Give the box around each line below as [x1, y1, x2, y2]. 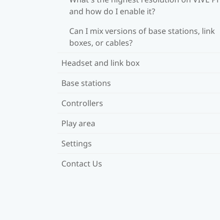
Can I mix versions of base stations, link [69, 25, 215, 36]
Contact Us [61, 158, 102, 169]
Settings [61, 137, 92, 149]
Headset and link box [61, 57, 139, 68]
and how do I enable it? [69, 5, 155, 17]
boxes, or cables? [69, 37, 133, 48]
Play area [61, 117, 95, 129]
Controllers [61, 97, 103, 109]
